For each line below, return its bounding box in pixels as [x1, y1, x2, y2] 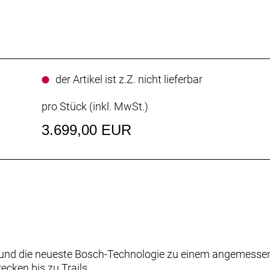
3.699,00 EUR [41, 122, 131, 139]
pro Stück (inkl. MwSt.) [41, 100, 148, 113]
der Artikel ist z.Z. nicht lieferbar [55, 73, 202, 86]
